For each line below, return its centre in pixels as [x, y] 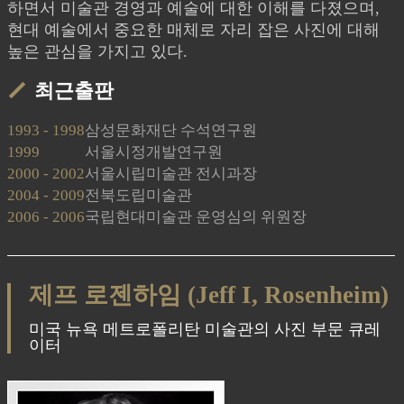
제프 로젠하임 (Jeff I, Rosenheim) [208, 295]
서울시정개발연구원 [153, 152]
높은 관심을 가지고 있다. [97, 51]
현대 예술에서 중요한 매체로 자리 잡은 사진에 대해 [193, 30]
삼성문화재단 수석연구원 [170, 130]
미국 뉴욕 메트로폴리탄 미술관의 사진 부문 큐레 [204, 329]
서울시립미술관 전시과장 [170, 174]
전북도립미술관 [138, 195]
